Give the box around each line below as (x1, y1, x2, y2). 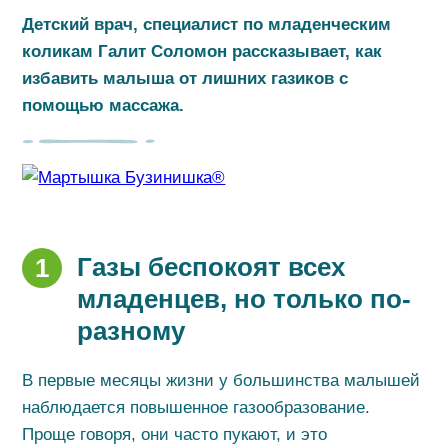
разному (77, 316, 186, 346)
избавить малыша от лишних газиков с (22, 69, 349, 88)
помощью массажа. (22, 96, 185, 115)
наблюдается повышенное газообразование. (22, 398, 371, 417)
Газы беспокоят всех (77, 252, 346, 282)
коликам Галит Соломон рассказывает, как (22, 42, 383, 61)
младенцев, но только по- (77, 284, 412, 314)
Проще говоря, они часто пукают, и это (22, 425, 328, 444)
